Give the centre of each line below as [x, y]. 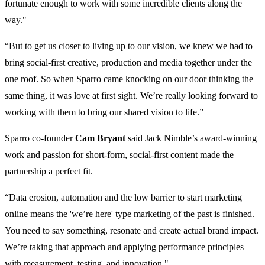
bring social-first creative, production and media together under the [128, 63]
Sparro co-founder [40, 138]
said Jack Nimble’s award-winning [191, 138]
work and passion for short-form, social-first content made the [119, 155]
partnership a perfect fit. [49, 172]
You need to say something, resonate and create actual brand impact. [132, 231]
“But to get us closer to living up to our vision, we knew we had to [129, 46]
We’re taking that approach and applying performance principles [124, 247]
